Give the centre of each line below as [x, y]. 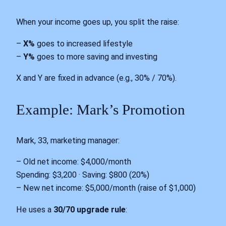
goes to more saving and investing [96, 56]
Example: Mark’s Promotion [101, 109]
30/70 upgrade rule [90, 209]
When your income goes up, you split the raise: [98, 22]
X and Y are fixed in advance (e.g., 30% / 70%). [96, 78]
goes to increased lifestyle [84, 43]
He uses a [35, 209]
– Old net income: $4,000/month [74, 162]
